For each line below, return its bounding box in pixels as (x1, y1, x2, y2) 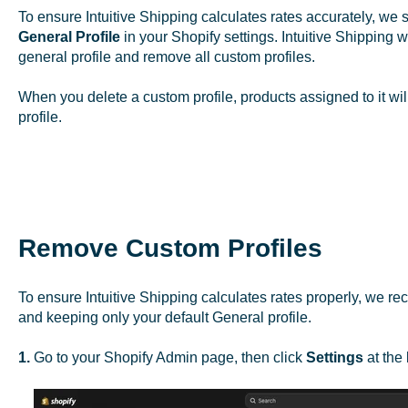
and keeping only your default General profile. (17, 309, 311, 325)
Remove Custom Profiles (17, 233, 322, 262)
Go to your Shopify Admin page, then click (33, 350, 306, 366)
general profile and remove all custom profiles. (17, 48, 315, 65)
